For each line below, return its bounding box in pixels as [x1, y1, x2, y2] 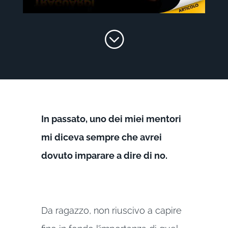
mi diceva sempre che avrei [41, 131, 162, 142]
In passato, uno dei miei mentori [41, 113, 181, 124]
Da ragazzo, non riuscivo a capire [41, 205, 182, 216]
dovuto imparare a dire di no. [41, 150, 167, 161]
